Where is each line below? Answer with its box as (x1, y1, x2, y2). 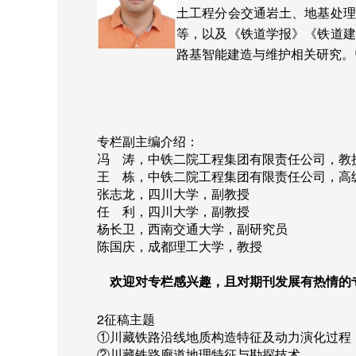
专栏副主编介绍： (97, 131, 199, 150)
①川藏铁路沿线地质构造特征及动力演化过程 (97, 327, 351, 346)
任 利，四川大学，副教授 (97, 201, 250, 220)
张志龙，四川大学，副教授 (97, 184, 250, 203)
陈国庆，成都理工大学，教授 (97, 236, 262, 255)
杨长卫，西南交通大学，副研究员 (97, 219, 288, 238)
